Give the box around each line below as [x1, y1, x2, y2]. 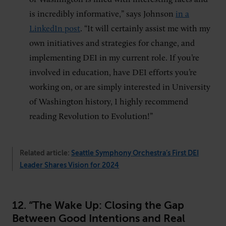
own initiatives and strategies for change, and [29, 39, 195, 48]
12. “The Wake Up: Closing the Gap [12, 199, 184, 211]
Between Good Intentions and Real [12, 212, 185, 224]
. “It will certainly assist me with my [80, 24, 210, 33]
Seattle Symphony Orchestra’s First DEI [71, 149, 199, 157]
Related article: [20, 149, 71, 157]
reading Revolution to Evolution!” [29, 112, 153, 121]
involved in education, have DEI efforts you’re [29, 68, 197, 77]
